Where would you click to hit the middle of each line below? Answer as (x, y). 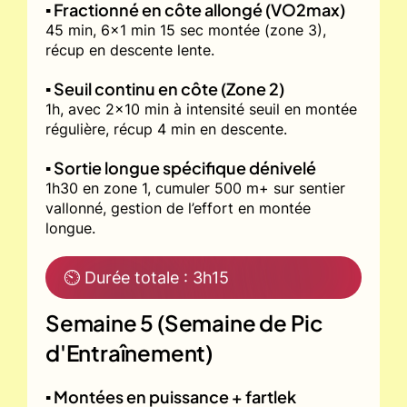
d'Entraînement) (129, 352)
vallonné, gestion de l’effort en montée (178, 208)
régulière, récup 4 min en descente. (166, 129)
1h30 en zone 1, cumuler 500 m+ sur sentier (195, 188)
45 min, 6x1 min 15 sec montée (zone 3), (186, 30)
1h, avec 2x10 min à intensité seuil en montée (201, 109)
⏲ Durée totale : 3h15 (146, 277)
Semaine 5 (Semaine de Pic (184, 322)
